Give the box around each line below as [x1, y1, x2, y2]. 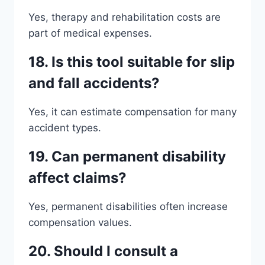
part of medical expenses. [28, 27, 152, 39]
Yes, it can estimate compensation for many [28, 105, 237, 118]
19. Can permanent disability [28, 147, 226, 165]
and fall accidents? [28, 74, 160, 92]
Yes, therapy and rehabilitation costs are [28, 11, 221, 23]
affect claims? [28, 169, 127, 186]
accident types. [28, 121, 101, 134]
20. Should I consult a [28, 242, 178, 260]
